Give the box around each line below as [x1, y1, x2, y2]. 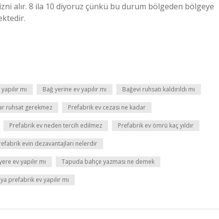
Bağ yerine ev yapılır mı [43, 85, 107, 93]
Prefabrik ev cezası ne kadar [68, 103, 146, 111]
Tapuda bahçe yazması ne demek [62, 157, 154, 166]
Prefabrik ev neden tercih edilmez [9, 121, 102, 130]
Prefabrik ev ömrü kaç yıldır [118, 121, 194, 130]
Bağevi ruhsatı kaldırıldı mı [122, 85, 195, 93]
